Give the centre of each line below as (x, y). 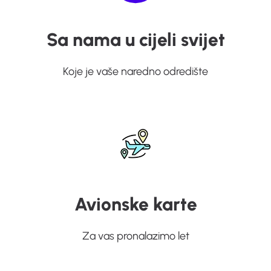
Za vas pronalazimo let (135, 236)
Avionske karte (135, 204)
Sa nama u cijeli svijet (135, 40)
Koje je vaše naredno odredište (135, 71)
